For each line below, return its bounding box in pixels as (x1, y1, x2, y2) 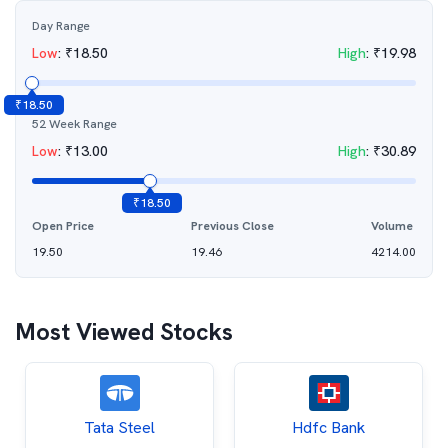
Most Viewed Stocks (15, 316, 233, 347)
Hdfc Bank (292, 417, 365, 438)
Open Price (32, 218, 94, 234)
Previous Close (191, 218, 274, 234)
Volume (371, 218, 413, 234)
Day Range (32, 18, 90, 34)
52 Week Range (32, 116, 117, 132)
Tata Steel (84, 417, 155, 438)
